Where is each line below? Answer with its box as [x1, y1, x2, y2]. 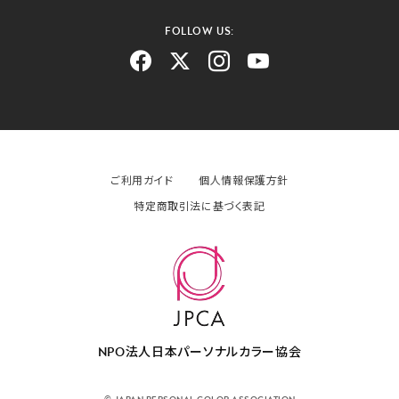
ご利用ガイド [110, 174, 174, 188]
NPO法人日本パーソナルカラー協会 [97, 344, 302, 360]
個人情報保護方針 [199, 174, 289, 188]
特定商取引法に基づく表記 [134, 199, 265, 214]
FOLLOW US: [165, 24, 234, 38]
